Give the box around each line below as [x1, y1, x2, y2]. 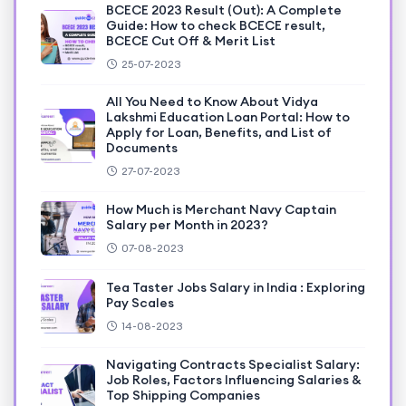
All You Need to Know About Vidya [106, 93, 318, 111]
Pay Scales [106, 295, 174, 312]
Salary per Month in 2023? [106, 217, 268, 234]
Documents [106, 140, 178, 157]
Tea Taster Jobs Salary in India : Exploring [106, 279, 365, 296]
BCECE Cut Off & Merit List [106, 33, 275, 50]
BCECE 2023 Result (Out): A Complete [106, 2, 342, 19]
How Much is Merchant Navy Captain [106, 201, 336, 218]
